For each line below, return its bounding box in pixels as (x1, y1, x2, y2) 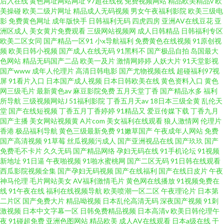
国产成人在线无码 (59, 46, 115, 55)
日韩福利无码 (88, 16, 130, 25)
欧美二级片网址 (22, 6, 71, 15)
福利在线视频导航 (46, 186, 102, 195)
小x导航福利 (95, 36, 133, 45)
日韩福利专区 (181, 26, 223, 35)
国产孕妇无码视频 (57, 166, 113, 175)
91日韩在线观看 (170, 156, 220, 165)
